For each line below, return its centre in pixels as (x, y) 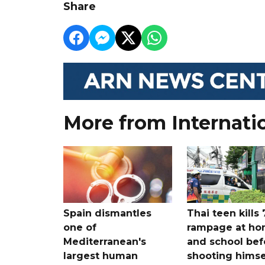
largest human (101, 256)
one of (80, 227)
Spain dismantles (107, 213)
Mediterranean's (105, 241)
